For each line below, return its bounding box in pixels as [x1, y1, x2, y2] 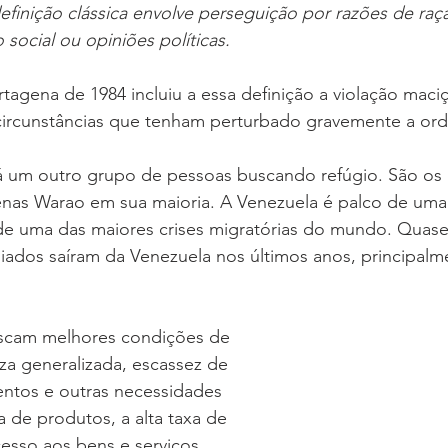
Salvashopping [200, 18, 291, 37]
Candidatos [331, 18, 403, 37]
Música [117, 18, 160, 37]
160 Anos [20, 18, 77, 37]
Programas [84, 98, 151, 117]
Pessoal [191, 98, 237, 117]
